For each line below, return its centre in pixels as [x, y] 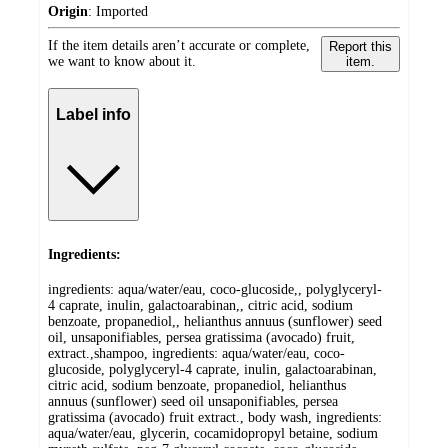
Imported [122, 11]
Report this [360, 46]
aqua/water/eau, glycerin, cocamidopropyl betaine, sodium [213, 434]
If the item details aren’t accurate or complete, [179, 45]
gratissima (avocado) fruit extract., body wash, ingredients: [215, 418]
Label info [93, 115]
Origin [68, 11]
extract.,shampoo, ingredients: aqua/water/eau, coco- [196, 354]
